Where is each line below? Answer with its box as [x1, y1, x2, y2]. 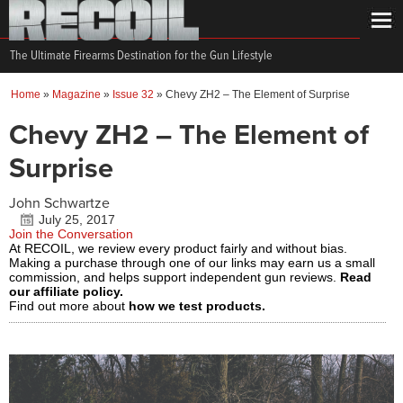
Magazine [52, 88, 101, 101]
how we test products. [129, 299, 265, 313]
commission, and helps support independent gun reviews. [9, 270, 340, 284]
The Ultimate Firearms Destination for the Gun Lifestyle [10, 48, 273, 64]
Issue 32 [112, 88, 154, 101]
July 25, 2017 [39, 212, 115, 227]
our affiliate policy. [9, 284, 123, 299]
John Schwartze [9, 194, 110, 212]
